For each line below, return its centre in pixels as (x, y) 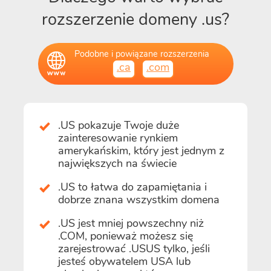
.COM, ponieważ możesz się (126, 236)
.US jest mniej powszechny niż (131, 223)
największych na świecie (117, 163)
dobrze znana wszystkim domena (139, 199)
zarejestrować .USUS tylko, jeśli (134, 248)
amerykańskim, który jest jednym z (141, 150)
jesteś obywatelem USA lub (124, 261)
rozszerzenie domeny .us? (135, 19)
